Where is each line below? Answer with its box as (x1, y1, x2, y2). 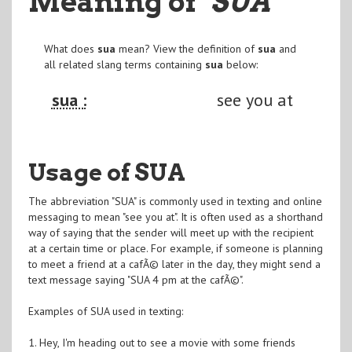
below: (222, 57, 258, 71)
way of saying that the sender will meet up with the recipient (27, 225, 313, 240)
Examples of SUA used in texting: (27, 303, 183, 318)
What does (43, 41, 97, 56)
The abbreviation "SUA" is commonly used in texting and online (27, 193, 322, 208)
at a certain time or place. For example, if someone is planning (27, 240, 323, 255)
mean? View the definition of (115, 41, 258, 56)
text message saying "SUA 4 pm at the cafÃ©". (27, 272, 244, 287)
